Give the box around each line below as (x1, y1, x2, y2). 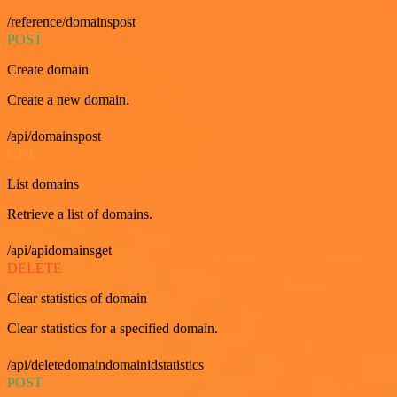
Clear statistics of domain (7, 290, 147, 306)
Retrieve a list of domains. (7, 206, 152, 222)
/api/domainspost (7, 128, 101, 144)
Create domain (7, 61, 89, 77)
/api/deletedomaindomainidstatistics (7, 356, 204, 372)
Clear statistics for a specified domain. (7, 320, 218, 336)
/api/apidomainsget (7, 242, 112, 258)
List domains (7, 175, 79, 191)
